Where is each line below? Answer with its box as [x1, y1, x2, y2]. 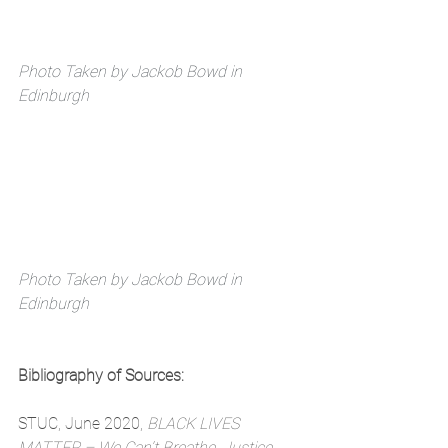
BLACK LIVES [147, 414, 243, 433]
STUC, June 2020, [18, 414, 147, 433]
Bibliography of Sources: [18, 366, 184, 385]
